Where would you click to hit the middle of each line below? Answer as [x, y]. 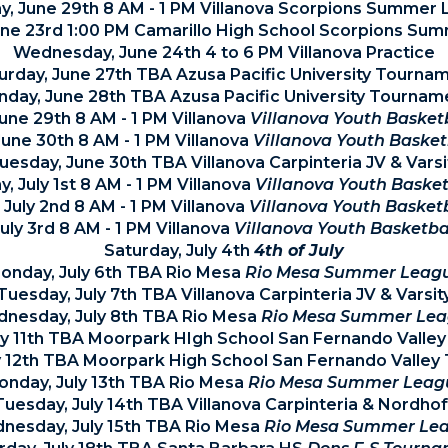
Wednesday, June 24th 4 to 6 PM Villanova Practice [224, 52]
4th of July [299, 250]
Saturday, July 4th [179, 250]
